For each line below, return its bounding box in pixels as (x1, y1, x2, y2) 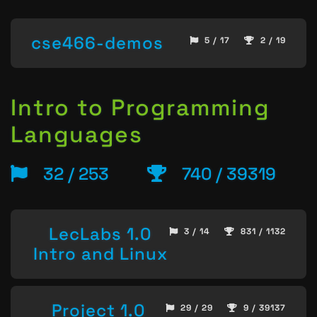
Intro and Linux (33, 243, 168, 265)
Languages (11, 120, 143, 149)
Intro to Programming (11, 93, 270, 122)
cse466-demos (31, 31, 163, 54)
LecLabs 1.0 (49, 223, 151, 246)
